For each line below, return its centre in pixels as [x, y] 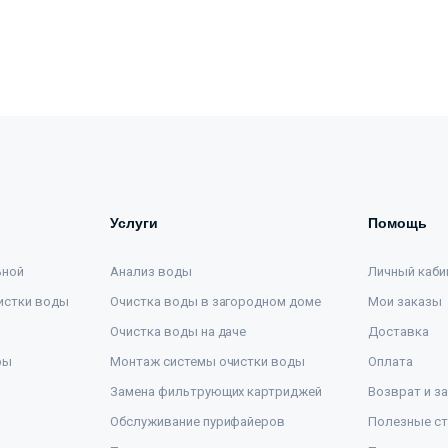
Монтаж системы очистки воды [208, 362]
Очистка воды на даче [178, 332]
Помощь [397, 223]
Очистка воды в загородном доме [216, 302]
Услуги [134, 223]
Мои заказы [405, 302]
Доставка [398, 332]
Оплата [390, 362]
